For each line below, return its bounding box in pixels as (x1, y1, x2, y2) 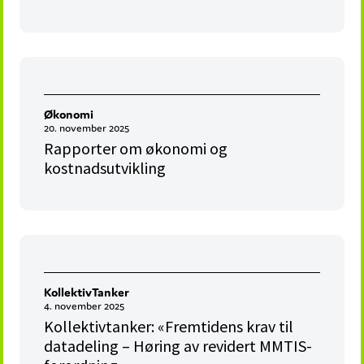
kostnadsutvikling (44, 158, 167, 179)
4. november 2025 (44, 299, 125, 314)
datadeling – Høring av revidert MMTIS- (44, 336, 313, 357)
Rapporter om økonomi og (44, 138, 228, 159)
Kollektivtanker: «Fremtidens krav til (44, 316, 294, 337)
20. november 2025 (44, 121, 130, 136)
